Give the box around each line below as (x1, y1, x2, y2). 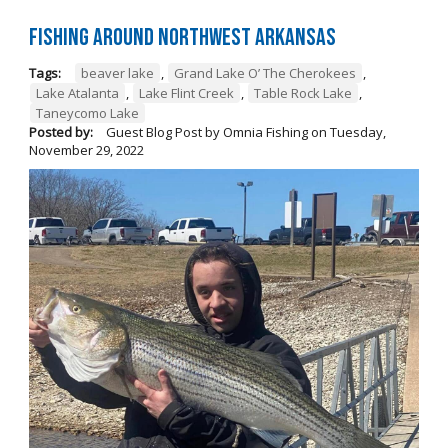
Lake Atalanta (35, 83, 119, 102)
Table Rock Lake (253, 83, 352, 102)
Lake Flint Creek (138, 83, 234, 102)
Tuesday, (329, 122, 386, 141)
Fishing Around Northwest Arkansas (28, 22, 336, 52)
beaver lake (80, 63, 154, 82)
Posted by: (28, 122, 93, 141)
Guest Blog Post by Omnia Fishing (102, 122, 308, 141)
